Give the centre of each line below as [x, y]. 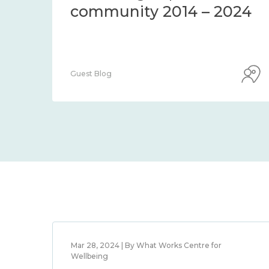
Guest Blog [91, 74]
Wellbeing [89, 256]
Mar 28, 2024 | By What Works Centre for [146, 245]
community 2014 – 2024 [161, 11]
